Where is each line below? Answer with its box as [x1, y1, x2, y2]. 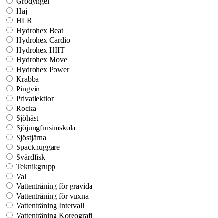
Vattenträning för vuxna [16, 191, 89, 200]
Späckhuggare [16, 143, 60, 151]
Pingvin [16, 84, 40, 93]
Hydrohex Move [16, 55, 67, 64]
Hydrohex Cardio [16, 36, 70, 44]
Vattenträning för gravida [16, 182, 92, 190]
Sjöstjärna [16, 133, 46, 142]
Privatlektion [16, 94, 55, 103]
